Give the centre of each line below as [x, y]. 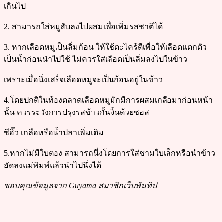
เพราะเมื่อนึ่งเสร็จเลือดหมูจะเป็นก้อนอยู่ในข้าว [83, 79]
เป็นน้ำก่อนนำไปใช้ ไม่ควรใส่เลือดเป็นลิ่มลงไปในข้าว [96, 59]
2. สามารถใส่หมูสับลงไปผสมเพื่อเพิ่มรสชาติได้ [83, 26]
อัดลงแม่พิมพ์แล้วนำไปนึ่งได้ [53, 165]
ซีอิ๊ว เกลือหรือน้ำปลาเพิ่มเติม [54, 132]
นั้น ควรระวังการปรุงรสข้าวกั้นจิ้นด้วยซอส [77, 112]
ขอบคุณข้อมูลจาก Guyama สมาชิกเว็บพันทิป [80, 185]
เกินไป [15, 6]
